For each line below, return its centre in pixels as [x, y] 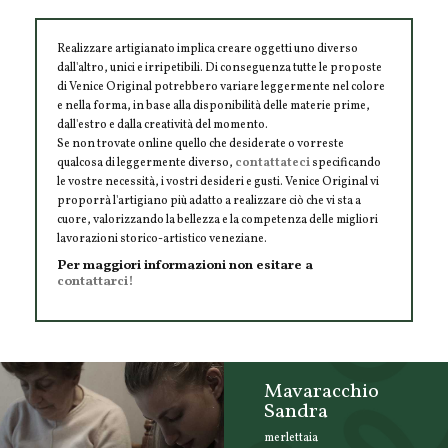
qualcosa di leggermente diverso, [146, 162]
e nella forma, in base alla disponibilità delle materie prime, [213, 105]
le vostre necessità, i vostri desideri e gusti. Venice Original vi [218, 181]
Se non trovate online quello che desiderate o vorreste [200, 143]
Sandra [296, 411]
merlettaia [291, 437]
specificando [345, 162]
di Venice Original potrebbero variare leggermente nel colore [221, 86]
